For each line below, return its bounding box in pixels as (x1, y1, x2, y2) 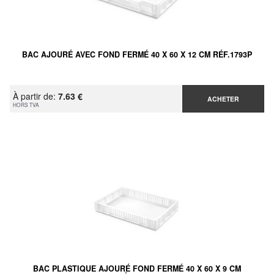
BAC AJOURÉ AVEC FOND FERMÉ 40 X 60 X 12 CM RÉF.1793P (22, 49, 252, 61)
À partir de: (13, 90, 58, 103)
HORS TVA (13, 101, 39, 109)
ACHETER (207, 94, 239, 104)
